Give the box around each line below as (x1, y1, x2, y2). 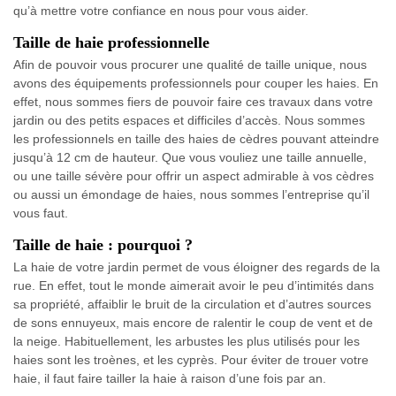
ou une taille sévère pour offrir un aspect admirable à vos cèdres (13, 169, 374, 184)
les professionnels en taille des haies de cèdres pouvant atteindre (13, 132, 379, 147)
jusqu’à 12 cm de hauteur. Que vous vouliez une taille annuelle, (13, 150, 367, 165)
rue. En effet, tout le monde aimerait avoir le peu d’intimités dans (13, 278, 374, 293)
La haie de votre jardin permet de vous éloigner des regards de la (13, 260, 380, 275)
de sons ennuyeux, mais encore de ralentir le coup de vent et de (13, 316, 373, 331)
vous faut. (13, 206, 68, 221)
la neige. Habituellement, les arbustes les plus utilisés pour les (13, 334, 360, 349)
